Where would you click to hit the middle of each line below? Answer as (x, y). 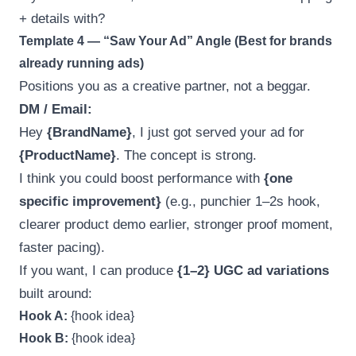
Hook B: (44, 338)
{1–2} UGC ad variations (253, 270)
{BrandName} (89, 132)
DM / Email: (56, 109)
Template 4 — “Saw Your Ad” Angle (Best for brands (176, 41)
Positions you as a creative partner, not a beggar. (165, 86)
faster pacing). (62, 247)
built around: (56, 293)
